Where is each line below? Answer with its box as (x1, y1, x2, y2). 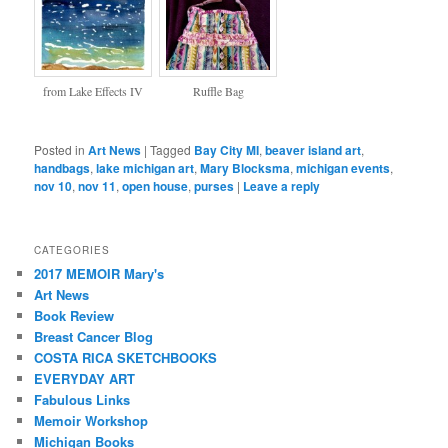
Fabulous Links (34, 390, 131, 410)
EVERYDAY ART (34, 369, 136, 389)
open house (122, 177, 189, 196)
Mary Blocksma (200, 159, 291, 178)
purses (194, 177, 235, 196)
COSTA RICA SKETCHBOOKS (34, 348, 218, 368)
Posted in (34, 141, 86, 159)
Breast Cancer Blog (34, 327, 154, 347)
